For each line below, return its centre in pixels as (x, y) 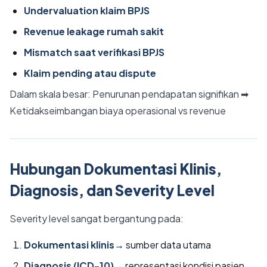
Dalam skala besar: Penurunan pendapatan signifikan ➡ (129, 94)
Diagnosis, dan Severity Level (112, 190)
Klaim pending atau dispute (90, 73)
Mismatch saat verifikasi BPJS (94, 52)
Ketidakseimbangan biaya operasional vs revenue (118, 111)
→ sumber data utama (163, 245)
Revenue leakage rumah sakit (94, 31)
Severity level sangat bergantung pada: (97, 218)
